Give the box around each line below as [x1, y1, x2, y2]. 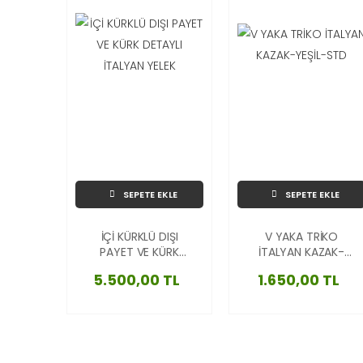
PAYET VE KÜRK [100, 243, 179, 260]
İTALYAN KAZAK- [258, 243, 345, 260]
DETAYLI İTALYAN [95, 258, 184, 275]
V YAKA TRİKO [264, 228, 339, 245]
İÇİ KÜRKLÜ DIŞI [100, 228, 178, 245]
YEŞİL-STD [274, 258, 329, 275]
